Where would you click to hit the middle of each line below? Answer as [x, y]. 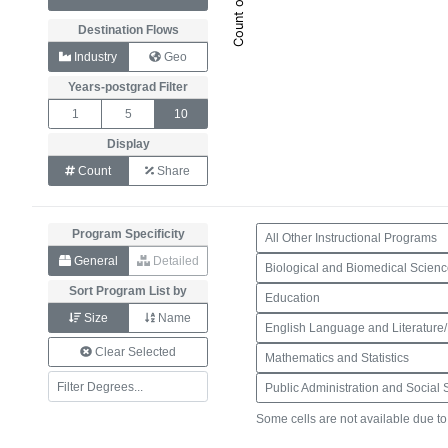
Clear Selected [133, 352]
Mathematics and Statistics [337, 358]
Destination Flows [128, 30]
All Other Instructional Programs [351, 238]
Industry [94, 57]
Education [292, 298]
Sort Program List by [128, 291]
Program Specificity [128, 234]
